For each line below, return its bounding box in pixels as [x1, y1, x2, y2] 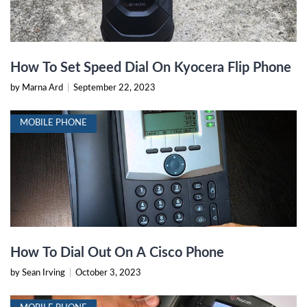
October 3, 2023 [75, 269, 141, 278]
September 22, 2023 [73, 84, 156, 93]
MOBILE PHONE [20, 119, 87, 128]
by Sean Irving [10, 269, 67, 278]
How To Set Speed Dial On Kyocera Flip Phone [10, 61, 291, 75]
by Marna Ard [10, 84, 65, 93]
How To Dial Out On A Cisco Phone [10, 246, 224, 260]
